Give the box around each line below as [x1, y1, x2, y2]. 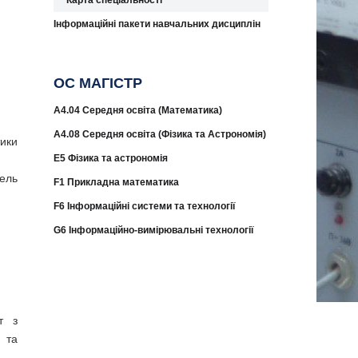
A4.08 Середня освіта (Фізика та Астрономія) [54, 129, 267, 140]
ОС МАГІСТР [54, 75, 143, 91]
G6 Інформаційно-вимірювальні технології [54, 225, 254, 236]
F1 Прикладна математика [54, 177, 180, 188]
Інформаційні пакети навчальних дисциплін [54, 18, 261, 30]
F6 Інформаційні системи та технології [54, 201, 236, 212]
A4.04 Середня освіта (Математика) [54, 105, 223, 116]
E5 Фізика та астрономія [54, 153, 169, 164]
